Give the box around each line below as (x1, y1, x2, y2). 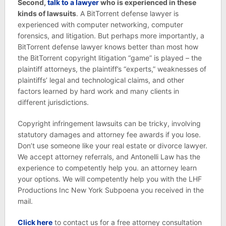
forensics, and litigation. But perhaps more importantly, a (17, 31, 204, 40)
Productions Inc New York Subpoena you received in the (17, 186, 204, 194)
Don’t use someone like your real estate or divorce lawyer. (17, 141, 207, 150)
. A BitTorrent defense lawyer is (76, 9, 179, 18)
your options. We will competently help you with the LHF (17, 175, 202, 183)
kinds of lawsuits (17, 9, 76, 18)
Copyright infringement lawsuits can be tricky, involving (17, 119, 201, 128)
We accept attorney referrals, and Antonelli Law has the (17, 152, 200, 161)
